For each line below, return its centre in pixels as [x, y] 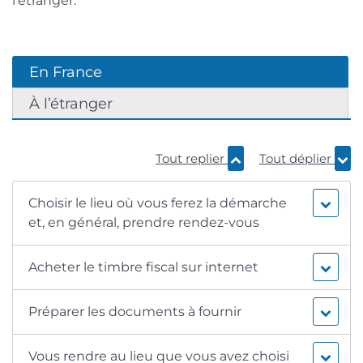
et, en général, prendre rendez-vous [144, 222]
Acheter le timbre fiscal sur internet [144, 267]
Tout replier [192, 159]
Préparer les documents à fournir [135, 311]
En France [66, 72]
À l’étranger [71, 104]
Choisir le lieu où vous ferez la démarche [158, 203]
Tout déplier [297, 159]
